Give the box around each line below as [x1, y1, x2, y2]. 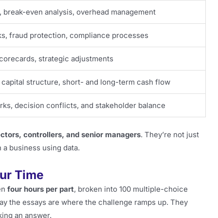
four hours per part [7, 184, 74, 194]
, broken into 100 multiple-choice [74, 184, 188, 194]
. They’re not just [141, 130, 199, 140]
